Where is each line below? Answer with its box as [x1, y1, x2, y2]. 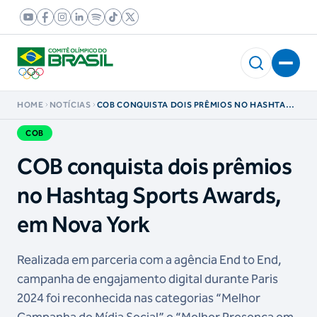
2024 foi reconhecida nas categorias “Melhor [17, 290, 260, 306]
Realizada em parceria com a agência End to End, [17, 252, 282, 267]
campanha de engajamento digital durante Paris [17, 271, 278, 287]
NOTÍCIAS [49, 100, 91, 110]
